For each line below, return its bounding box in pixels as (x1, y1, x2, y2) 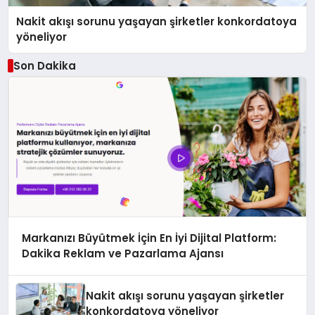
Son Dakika (13, 58, 76, 73)
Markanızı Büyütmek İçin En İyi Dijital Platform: (21, 231, 276, 246)
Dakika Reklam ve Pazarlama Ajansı (21, 246, 224, 262)
